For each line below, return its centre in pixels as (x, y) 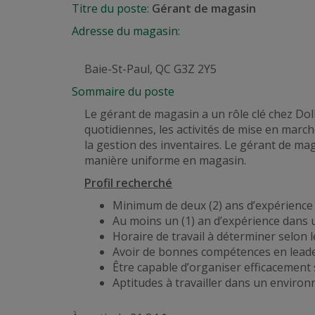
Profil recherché (128, 183)
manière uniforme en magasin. (165, 160)
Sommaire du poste (123, 91)
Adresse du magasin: (126, 31)
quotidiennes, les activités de (161, 129)
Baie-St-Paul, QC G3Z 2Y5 (150, 69)
